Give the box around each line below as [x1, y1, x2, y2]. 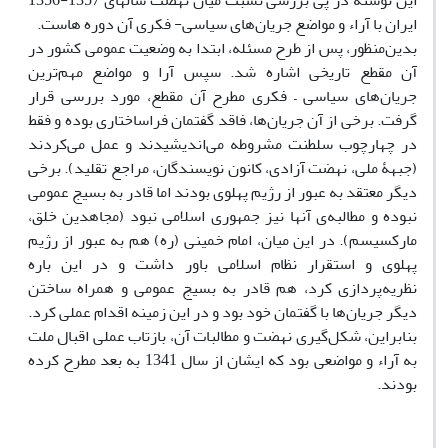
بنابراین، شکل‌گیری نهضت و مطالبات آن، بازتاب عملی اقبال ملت [28, 321, 417, 351]
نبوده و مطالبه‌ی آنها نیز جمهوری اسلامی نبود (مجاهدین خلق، [28, 201, 417, 231]
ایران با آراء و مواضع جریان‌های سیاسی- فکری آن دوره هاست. [37, 9, 417, 39]
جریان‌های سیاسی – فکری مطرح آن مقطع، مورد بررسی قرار [28, 81, 417, 111]
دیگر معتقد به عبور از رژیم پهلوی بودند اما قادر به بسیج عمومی [28, 177, 417, 207]
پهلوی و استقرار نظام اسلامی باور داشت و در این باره [28, 249, 417, 279]
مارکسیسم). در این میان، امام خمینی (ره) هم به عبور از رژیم [28, 225, 417, 255]
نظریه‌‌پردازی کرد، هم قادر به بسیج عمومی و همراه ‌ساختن [28, 273, 417, 303]
